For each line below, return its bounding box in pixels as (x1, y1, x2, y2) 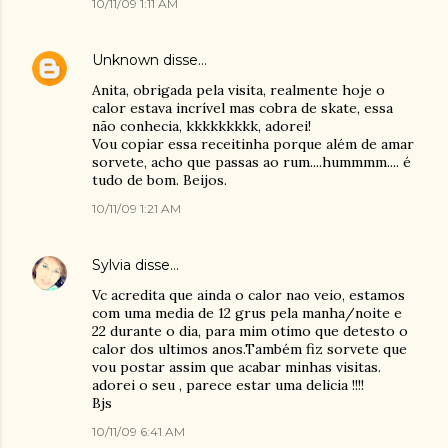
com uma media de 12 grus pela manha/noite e (92, 304, 402, 322)
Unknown (92, 51, 159, 69)
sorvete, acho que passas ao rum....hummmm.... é (92, 153, 411, 171)
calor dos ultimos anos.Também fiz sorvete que (92, 340, 407, 358)
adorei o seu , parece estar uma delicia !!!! (92, 376, 364, 394)
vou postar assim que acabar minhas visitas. (92, 358, 381, 376)
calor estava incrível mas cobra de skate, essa (92, 99, 393, 117)
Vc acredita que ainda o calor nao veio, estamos (92, 286, 405, 304)
